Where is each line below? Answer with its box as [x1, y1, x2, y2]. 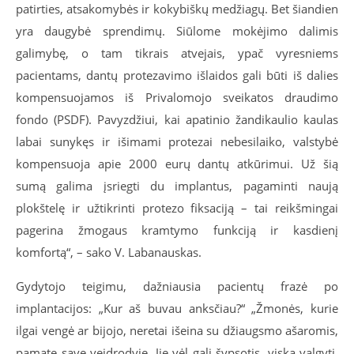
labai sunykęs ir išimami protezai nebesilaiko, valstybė [16, 133, 338, 149]
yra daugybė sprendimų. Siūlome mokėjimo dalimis [16, 22, 338, 39]
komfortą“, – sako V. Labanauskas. [16, 243, 201, 260]
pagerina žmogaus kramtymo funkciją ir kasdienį [16, 221, 338, 238]
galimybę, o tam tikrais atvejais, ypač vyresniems [16, 44, 338, 61]
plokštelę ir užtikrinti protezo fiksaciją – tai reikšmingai [16, 199, 338, 216]
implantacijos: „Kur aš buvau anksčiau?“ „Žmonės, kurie [16, 299, 338, 316]
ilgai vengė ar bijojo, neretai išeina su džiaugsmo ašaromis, [16, 322, 338, 338]
